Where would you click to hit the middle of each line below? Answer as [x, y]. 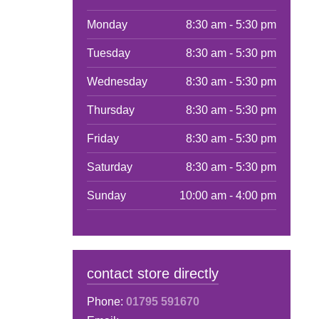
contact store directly [152, 274]
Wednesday [117, 82]
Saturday [109, 167]
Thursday [110, 110]
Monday [107, 25]
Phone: [106, 302]
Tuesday [108, 53]
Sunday [106, 196]
